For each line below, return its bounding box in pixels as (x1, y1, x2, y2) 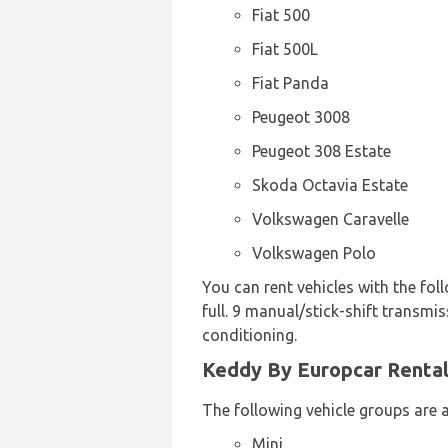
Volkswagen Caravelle (252, 210, 409, 228)
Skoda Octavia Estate (252, 176, 408, 194)
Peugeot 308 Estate (252, 142, 391, 160)
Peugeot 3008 (252, 108, 350, 126)
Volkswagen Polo (252, 244, 376, 262)
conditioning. (202, 326, 297, 344)
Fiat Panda (252, 74, 329, 92)
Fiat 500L (252, 40, 318, 58)
